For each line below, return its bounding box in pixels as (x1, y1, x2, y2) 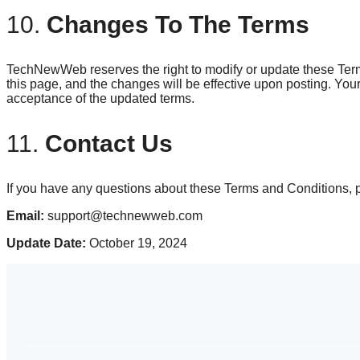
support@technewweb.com (44, 208, 202, 223)
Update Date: (6, 235, 86, 250)
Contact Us (45, 129, 173, 157)
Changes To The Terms (47, 10, 309, 38)
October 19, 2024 (86, 235, 187, 250)
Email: (6, 208, 44, 223)
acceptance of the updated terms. (6, 91, 194, 105)
